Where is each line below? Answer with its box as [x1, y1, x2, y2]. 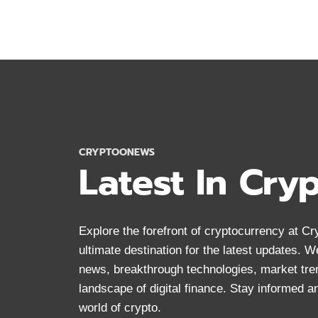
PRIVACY [160, 44, 207, 55]
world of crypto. [79, 301, 161, 314]
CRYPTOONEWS [79, 145, 155, 160]
